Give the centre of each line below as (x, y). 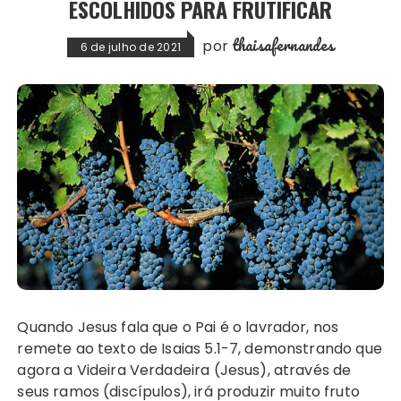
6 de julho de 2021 (131, 47)
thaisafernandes (283, 45)
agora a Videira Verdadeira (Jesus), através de (184, 371)
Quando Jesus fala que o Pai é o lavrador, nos (23, 328)
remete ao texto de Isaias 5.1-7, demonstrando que (200, 349)
